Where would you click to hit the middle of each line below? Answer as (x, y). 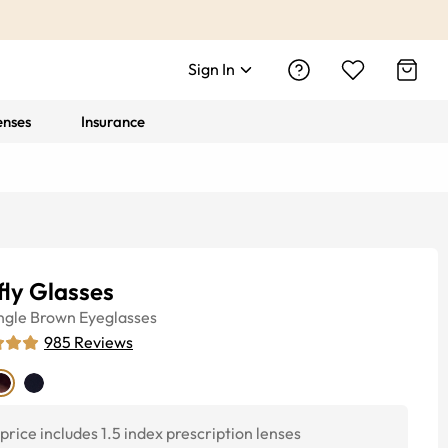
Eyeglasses (118, 317)
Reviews (103, 342)
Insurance (113, 121)
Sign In (211, 69)
